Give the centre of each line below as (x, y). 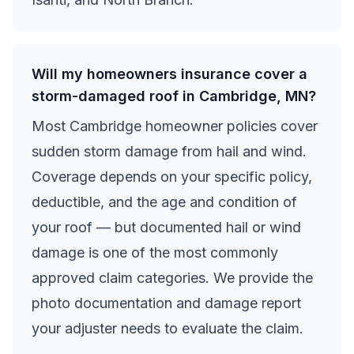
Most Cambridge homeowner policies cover (175, 126)
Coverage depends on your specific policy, (172, 177)
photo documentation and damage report (166, 303)
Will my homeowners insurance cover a (169, 74)
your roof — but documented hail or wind (166, 227)
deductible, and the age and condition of (164, 202)
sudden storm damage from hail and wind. (169, 151)
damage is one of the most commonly (155, 252)
